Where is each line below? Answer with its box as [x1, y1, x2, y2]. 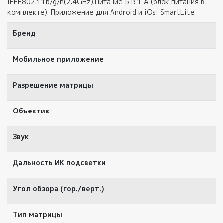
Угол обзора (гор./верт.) [12, 184, 104, 194]
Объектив [12, 106, 49, 116]
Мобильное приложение [12, 54, 104, 64]
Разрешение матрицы [12, 80, 93, 90]
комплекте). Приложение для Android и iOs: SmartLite [7, 7, 195, 17]
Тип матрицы [12, 210, 62, 220]
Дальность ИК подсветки [12, 158, 106, 168]
